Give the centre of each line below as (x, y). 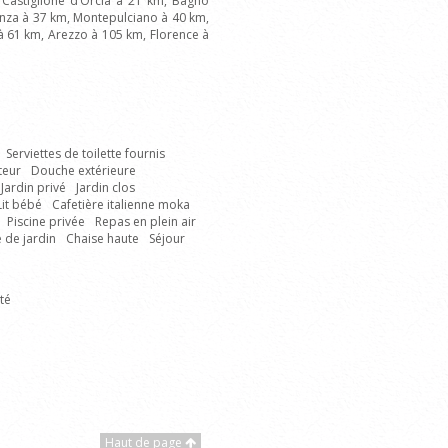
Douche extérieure (83, 170)
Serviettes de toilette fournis (85, 153)
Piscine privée (46, 221)
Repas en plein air (145, 221)
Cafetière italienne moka (121, 204)
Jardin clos (105, 187)
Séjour (167, 238)
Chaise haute (102, 238)
